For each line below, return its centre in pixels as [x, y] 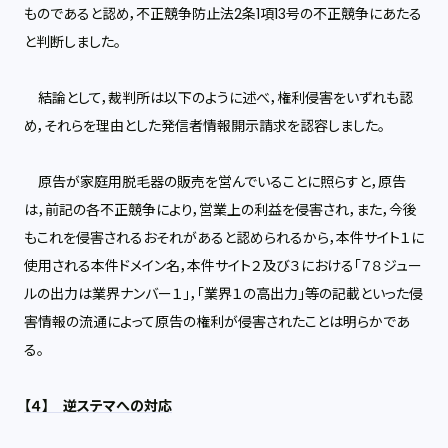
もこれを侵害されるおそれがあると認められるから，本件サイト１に [224, 238]
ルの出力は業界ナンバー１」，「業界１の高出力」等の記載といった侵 [223, 294]
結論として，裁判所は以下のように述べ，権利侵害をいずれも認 [218, 98]
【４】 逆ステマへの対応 [98, 406]
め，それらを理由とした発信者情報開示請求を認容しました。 [204, 126]
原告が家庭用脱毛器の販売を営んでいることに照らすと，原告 [215, 182]
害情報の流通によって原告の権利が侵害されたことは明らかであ [217, 322]
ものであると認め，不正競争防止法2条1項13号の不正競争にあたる [223, 14]
